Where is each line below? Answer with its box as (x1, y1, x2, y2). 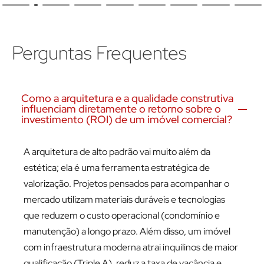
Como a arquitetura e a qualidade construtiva (21, 91, 233, 105)
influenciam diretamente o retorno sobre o (21, 102, 221, 116)
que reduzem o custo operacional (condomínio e (24, 209, 220, 222)
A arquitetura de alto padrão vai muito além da (24, 146, 210, 159)
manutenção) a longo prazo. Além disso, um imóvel (24, 225, 230, 238)
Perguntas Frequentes (12, 40, 187, 66)
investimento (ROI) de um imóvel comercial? (21, 113, 232, 127)
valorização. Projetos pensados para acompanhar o (24, 177, 229, 190)
